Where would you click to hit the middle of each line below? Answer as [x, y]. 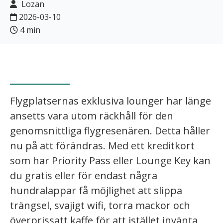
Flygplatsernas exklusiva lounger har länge [111, 101]
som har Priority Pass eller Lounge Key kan [110, 160]
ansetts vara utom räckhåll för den [92, 115]
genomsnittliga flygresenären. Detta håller [110, 130]
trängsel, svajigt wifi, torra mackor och [100, 205]
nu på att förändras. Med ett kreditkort [102, 145]
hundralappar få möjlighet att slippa [96, 190]
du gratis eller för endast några [84, 175]
